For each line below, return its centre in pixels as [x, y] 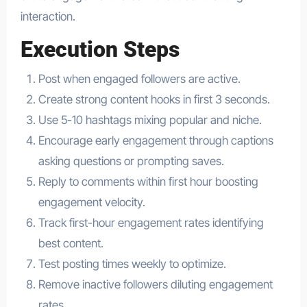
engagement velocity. [91, 202]
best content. [71, 243]
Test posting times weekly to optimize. [132, 263]
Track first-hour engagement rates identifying [151, 222]
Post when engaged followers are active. [139, 78]
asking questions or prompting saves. [131, 161]
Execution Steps [100, 50]
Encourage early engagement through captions [156, 140]
